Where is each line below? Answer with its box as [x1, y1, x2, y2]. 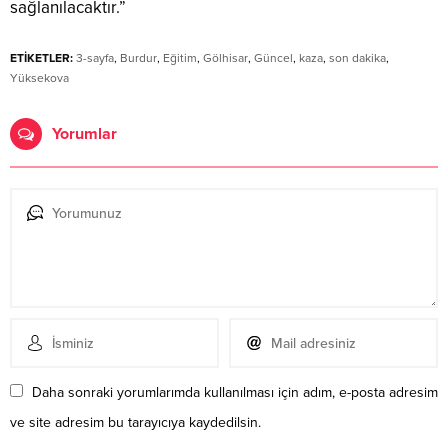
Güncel [254, 51, 293, 66]
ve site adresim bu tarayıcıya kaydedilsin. [10, 414, 261, 432]
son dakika [329, 51, 386, 66]
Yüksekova [10, 71, 69, 86]
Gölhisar [203, 51, 248, 66]
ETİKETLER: [10, 51, 73, 66]
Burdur [120, 51, 157, 66]
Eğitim [163, 51, 197, 66]
